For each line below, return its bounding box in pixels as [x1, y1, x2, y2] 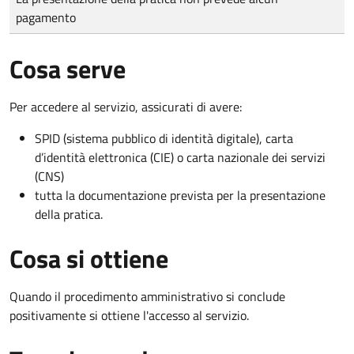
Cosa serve [9, 49, 126, 88]
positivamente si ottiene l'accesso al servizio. [9, 305, 249, 325]
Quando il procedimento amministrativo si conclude [9, 286, 285, 306]
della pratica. [35, 204, 103, 224]
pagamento [16, 7, 76, 27]
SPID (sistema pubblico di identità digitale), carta [35, 128, 293, 148]
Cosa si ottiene [9, 239, 168, 277]
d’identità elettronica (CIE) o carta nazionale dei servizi [35, 147, 326, 167]
